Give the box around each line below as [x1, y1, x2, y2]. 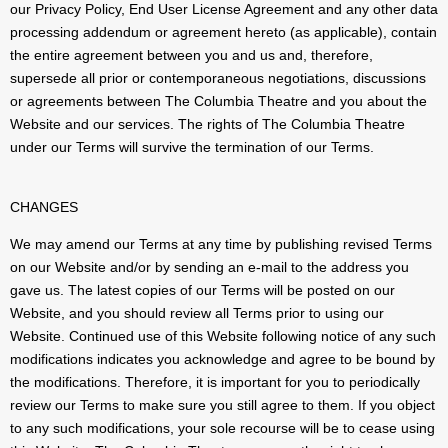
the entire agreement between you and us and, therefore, [10, 47, 373, 64]
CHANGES [10, 199, 78, 216]
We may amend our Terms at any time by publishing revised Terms [10, 236, 432, 253]
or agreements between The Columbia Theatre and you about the [10, 93, 427, 110]
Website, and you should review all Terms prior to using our [10, 305, 384, 322]
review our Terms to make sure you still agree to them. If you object [10, 397, 435, 414]
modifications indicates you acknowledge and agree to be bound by [10, 351, 435, 368]
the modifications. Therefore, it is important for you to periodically [10, 374, 420, 391]
